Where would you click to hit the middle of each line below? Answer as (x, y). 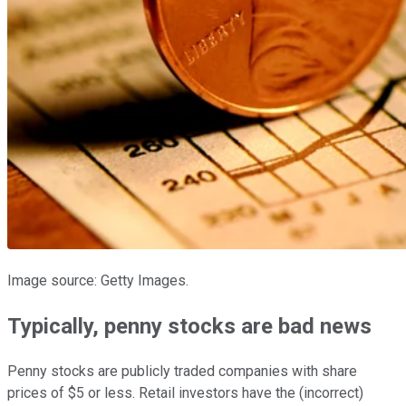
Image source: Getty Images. (98, 280)
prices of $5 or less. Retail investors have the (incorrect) (185, 392)
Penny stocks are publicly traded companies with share (182, 371)
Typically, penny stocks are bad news (189, 326)
